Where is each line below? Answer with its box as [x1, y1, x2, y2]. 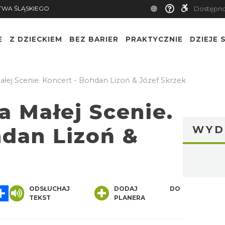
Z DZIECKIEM [10, 35, 62, 44]
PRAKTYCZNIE [126, 35, 183, 44]
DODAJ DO [114, 185, 180, 193]
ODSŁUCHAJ [29, 185, 70, 193]
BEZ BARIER [69, 35, 119, 44]
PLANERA [114, 194, 145, 202]
